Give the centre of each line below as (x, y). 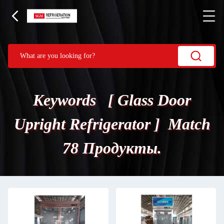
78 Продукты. (112, 148)
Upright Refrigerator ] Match (112, 124)
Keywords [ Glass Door (112, 100)
